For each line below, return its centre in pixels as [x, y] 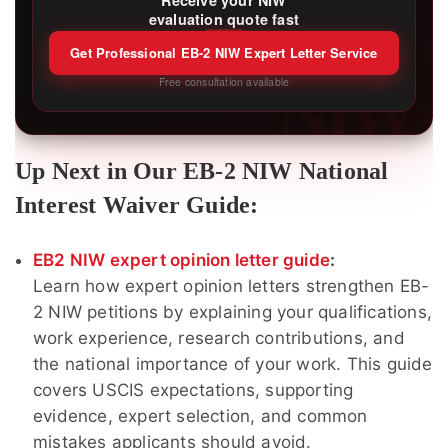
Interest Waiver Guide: [137, 204]
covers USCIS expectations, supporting [193, 389]
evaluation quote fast [224, 19]
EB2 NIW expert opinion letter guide [181, 259]
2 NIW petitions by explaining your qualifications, [233, 311]
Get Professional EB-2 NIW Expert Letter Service [224, 52]
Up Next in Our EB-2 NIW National [202, 170]
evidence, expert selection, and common [200, 415]
